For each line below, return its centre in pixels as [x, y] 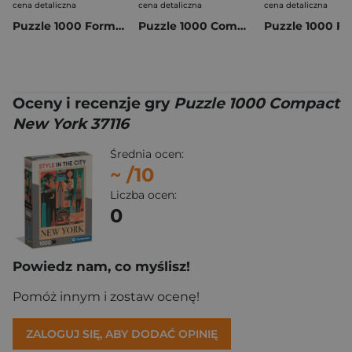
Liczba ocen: [143, 195]
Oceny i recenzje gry [93, 103]
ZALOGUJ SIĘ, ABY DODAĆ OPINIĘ [122, 334]
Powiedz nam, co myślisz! [101, 266]
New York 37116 [71, 124]
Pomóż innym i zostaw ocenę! [106, 296]
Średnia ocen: [147, 154]
